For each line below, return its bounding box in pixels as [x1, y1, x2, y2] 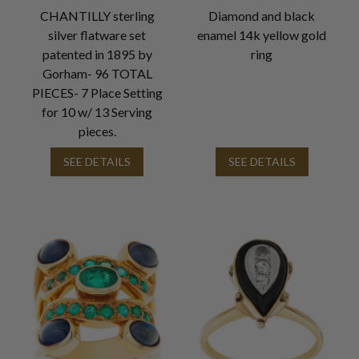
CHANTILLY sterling [39, 7, 155, 23]
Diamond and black [208, 7, 316, 23]
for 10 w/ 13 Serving [42, 103, 153, 119]
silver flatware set [48, 26, 147, 42]
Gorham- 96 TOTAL [42, 65, 152, 81]
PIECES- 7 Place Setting [31, 84, 163, 100]
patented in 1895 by [42, 46, 152, 62]
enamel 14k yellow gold [197, 26, 327, 42]
